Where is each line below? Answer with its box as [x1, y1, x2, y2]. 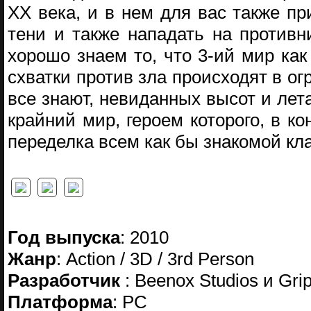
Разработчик [8, 270, 125, 291]
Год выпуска [8, 227, 120, 248]
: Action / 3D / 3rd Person [56, 249, 254, 269]
